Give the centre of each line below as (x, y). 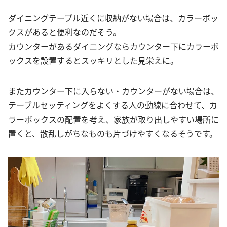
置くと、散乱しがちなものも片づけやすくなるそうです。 (113, 133)
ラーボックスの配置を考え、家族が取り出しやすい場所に (113, 119)
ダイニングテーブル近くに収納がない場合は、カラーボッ (113, 17)
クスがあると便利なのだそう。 (65, 32)
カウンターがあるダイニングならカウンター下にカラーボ (113, 46)
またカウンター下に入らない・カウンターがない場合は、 (113, 90)
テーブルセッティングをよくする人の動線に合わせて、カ (113, 105)
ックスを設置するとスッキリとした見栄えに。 (93, 60)
